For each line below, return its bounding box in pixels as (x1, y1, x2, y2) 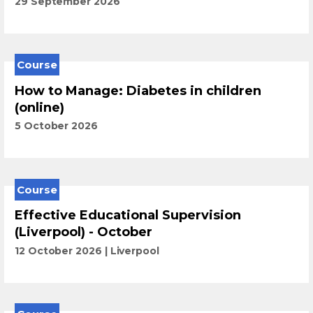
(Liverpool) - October (15, 224, 152, 240)
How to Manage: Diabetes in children (15, 82, 261, 99)
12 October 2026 (15, 244, 102, 257)
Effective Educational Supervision (15, 208, 241, 224)
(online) (15, 99, 64, 115)
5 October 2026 (15, 119, 98, 133)
